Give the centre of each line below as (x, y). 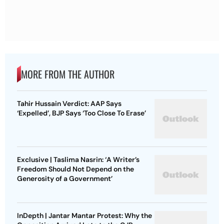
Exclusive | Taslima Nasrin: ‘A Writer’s (78, 160)
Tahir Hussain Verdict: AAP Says (69, 104)
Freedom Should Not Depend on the (75, 169)
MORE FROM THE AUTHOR (68, 74)
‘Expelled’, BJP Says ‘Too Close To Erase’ (81, 113)
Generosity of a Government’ (65, 179)
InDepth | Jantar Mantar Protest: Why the (84, 216)
